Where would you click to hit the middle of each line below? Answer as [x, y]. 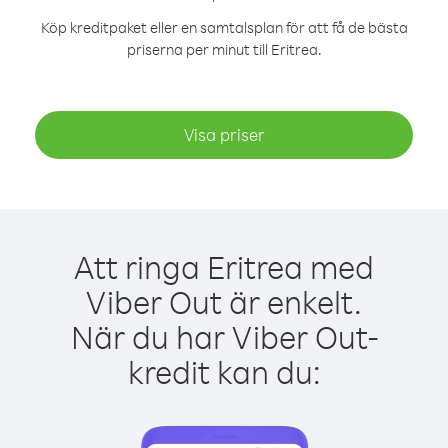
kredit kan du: [224, 371]
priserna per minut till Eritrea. [224, 49]
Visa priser [224, 134]
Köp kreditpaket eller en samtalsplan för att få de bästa [224, 27]
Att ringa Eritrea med [224, 266]
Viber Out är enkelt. [224, 301]
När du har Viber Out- [224, 336]
